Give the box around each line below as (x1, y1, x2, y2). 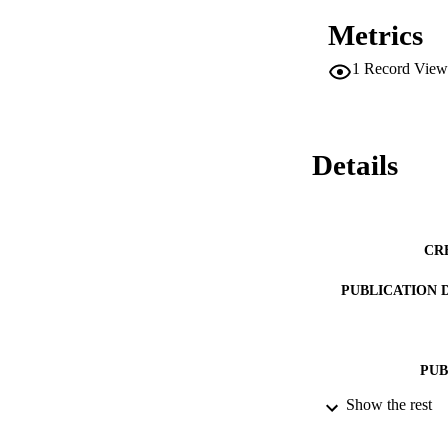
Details (312, 149, 398, 182)
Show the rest (346, 396, 432, 414)
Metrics (328, 19, 423, 52)
